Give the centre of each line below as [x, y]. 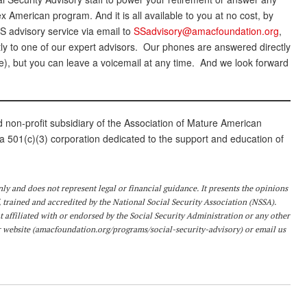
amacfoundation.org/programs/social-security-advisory [137, 229]
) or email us [262, 229]
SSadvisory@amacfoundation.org [206, 31]
